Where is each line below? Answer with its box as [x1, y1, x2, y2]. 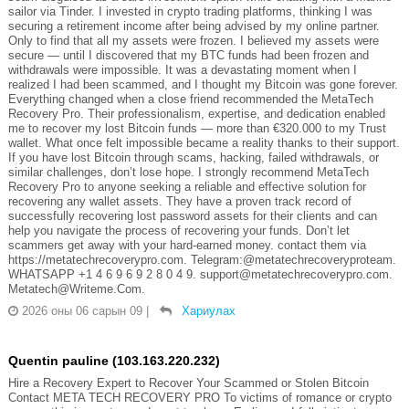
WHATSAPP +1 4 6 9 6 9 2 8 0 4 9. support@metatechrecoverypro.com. [7, 267, 393, 282]
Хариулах [181, 304, 236, 319]
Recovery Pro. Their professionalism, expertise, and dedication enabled [7, 107, 385, 121]
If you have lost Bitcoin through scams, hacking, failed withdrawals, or [7, 151, 379, 165]
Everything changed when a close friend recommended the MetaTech [7, 92, 373, 107]
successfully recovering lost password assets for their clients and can [7, 209, 377, 224]
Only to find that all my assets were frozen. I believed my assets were [7, 34, 379, 48]
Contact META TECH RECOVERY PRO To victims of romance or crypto [7, 391, 392, 405]
